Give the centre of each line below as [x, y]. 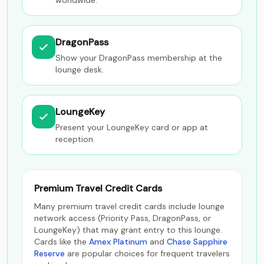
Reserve [49, 253]
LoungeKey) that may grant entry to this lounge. [128, 230]
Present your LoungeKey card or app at [132, 127]
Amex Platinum [118, 242]
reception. [75, 139]
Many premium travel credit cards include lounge [129, 206]
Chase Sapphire [197, 242]
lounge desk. [80, 70]
